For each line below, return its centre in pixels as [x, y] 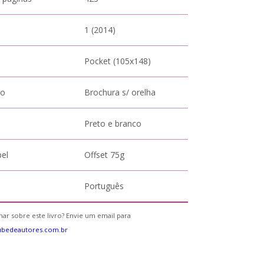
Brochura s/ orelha [120, 92]
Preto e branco [113, 123]
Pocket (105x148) [118, 61]
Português [104, 186]
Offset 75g [105, 155]
